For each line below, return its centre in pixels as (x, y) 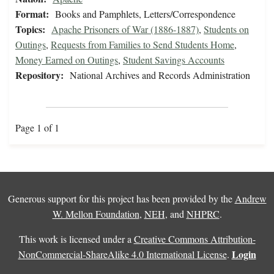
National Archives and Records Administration (160, 75)
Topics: (30, 29)
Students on (226, 29)
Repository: (39, 75)
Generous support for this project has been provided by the (121, 199)
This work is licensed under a (76, 239)
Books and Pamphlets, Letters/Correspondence (145, 14)
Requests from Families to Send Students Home (143, 45)
